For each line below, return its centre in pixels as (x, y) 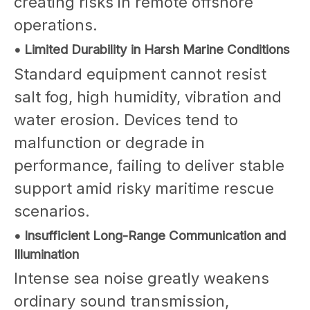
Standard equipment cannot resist (140, 74)
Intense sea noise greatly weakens (142, 278)
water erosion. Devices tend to (126, 119)
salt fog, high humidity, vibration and (148, 97)
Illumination (46, 254)
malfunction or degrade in (109, 142)
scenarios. (52, 211)
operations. (56, 25)
